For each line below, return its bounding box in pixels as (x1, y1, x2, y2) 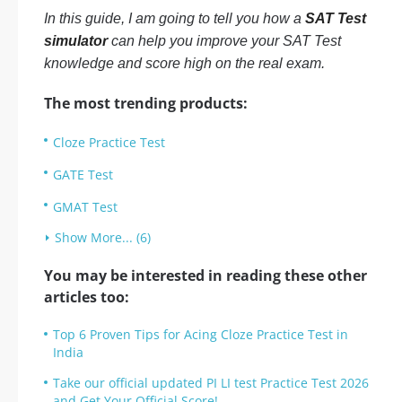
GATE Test (53, 166, 113, 183)
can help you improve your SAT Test (108, 33, 341, 48)
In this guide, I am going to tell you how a (44, 11, 305, 26)
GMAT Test (53, 198, 118, 215)
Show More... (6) (55, 229, 151, 246)
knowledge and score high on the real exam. (44, 56, 325, 71)
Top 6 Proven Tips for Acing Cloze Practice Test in (53, 326, 348, 343)
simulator (44, 33, 108, 48)
